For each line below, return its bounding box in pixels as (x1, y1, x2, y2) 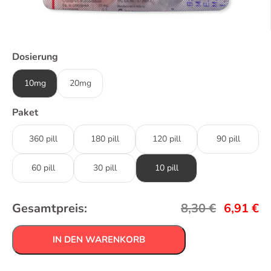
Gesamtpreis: (12, 200, 87, 217)
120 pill (152, 132, 181, 145)
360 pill (28, 132, 57, 145)
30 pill (93, 162, 117, 174)
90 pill (216, 132, 240, 145)
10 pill (154, 162, 178, 174)
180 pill (90, 132, 119, 145)
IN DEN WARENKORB (53, 233, 145, 246)
